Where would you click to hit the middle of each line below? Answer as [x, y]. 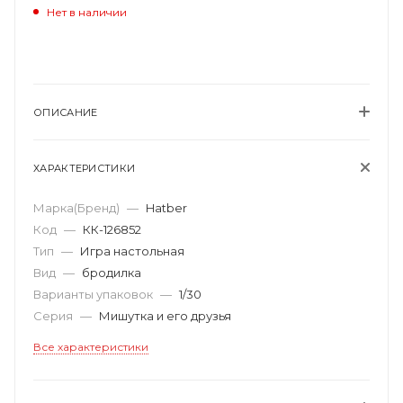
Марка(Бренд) [78, 207]
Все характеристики [91, 346]
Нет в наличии [87, 12]
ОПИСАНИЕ [66, 112]
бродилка [112, 272]
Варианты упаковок [94, 294]
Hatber [166, 207]
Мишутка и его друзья [165, 315]
